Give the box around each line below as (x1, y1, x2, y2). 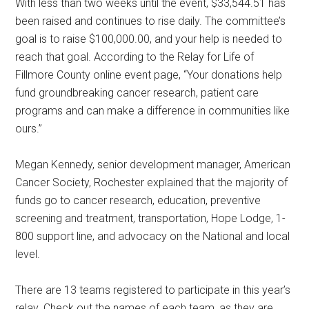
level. (15, 247, 41, 261)
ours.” (15, 121, 43, 135)
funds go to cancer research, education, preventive (15, 193, 261, 207)
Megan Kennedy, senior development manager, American (15, 157, 291, 171)
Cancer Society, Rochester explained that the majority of (15, 175, 288, 189)
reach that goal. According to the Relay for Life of (15, 50, 255, 63)
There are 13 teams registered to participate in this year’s (15, 283, 291, 297)
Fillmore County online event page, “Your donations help (15, 68, 283, 81)
